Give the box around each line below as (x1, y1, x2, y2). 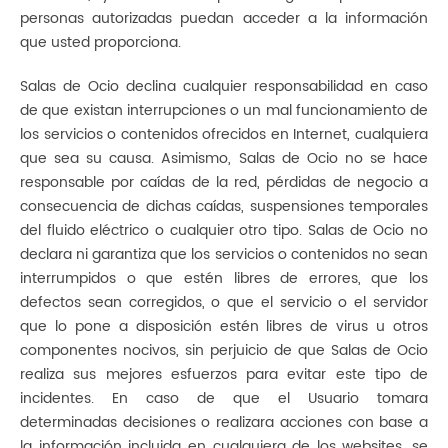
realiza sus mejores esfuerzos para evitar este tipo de (20, 363, 428, 386)
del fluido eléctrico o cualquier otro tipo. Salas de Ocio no (20, 219, 428, 242)
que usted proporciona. (20, 31, 181, 54)
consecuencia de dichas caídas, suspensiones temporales (20, 195, 428, 218)
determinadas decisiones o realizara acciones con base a (20, 411, 428, 434)
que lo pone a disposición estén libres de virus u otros (20, 315, 428, 338)
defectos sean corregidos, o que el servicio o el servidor (20, 291, 428, 314)
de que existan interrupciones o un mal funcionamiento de (20, 99, 428, 122)
